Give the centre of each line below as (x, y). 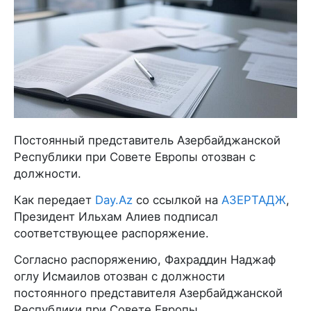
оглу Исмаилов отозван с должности (119, 276)
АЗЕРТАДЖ (254, 200)
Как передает (54, 200)
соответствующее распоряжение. (111, 233)
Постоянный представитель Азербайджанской (147, 140)
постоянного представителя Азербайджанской (148, 293)
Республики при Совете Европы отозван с (135, 157)
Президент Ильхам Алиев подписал (116, 216)
